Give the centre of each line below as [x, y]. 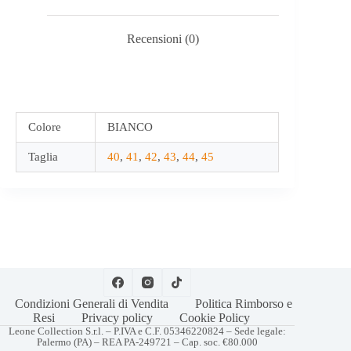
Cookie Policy [215, 318]
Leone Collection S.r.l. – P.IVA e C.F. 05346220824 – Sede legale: [148, 331]
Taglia [43, 157]
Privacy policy [118, 318]
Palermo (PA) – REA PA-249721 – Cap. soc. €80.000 [148, 342]
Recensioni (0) [163, 38]
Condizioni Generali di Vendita [91, 304]
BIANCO [130, 127]
